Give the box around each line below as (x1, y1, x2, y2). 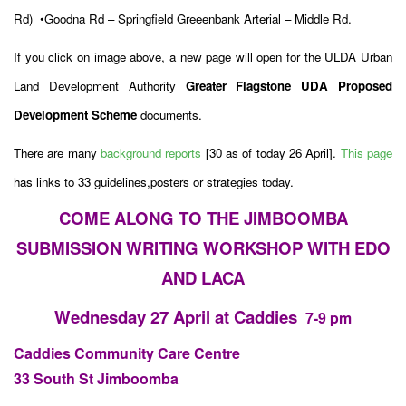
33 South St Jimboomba (14, 368, 179, 390)
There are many (14, 144, 101, 162)
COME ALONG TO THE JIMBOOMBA (58, 206, 348, 231)
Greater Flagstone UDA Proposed (185, 77, 392, 95)
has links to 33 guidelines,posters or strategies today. (14, 173, 297, 191)
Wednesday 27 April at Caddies (54, 304, 302, 330)
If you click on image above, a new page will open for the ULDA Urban (14, 48, 392, 66)
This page (340, 144, 393, 162)
